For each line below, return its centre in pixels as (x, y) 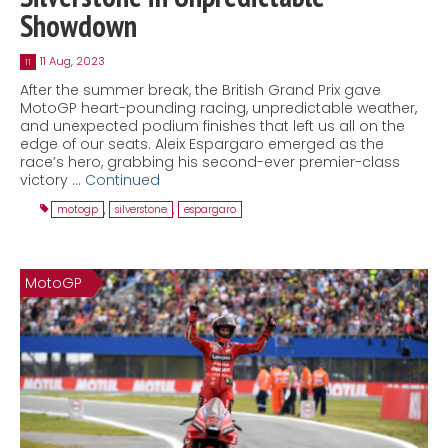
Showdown (78, 25)
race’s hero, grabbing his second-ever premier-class (210, 161)
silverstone (141, 209)
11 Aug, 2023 (72, 60)
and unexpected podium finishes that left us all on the (212, 125)
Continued (122, 179)
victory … (52, 179)
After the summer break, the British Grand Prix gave (200, 89)
